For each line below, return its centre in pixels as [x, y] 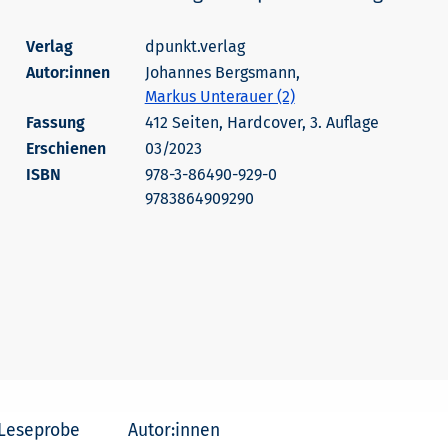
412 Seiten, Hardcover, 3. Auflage [261, 122]
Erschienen [65, 148]
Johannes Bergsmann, [222, 72]
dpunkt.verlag [194, 46]
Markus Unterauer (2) [219, 96]
